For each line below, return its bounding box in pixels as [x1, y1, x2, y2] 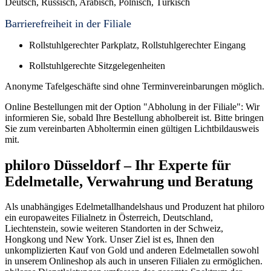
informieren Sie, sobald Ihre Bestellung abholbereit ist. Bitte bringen [5, 112, 264, 123]
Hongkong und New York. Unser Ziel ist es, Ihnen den [5, 234, 214, 245]
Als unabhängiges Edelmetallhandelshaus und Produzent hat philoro [5, 201, 264, 212]
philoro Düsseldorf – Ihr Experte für [5, 157, 231, 173]
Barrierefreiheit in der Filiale [5, 17, 131, 30]
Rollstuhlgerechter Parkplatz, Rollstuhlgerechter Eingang [29, 39, 246, 50]
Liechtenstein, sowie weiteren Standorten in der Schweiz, [5, 223, 223, 234]
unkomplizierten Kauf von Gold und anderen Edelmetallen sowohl [5, 245, 259, 256]
